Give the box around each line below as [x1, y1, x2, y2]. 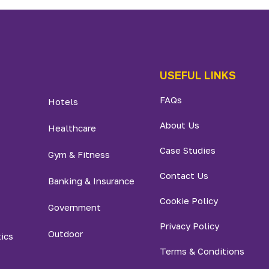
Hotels [48, 96, 79, 107]
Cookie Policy [159, 195, 218, 206]
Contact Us [159, 170, 208, 181]
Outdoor [48, 228, 83, 239]
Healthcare [48, 122, 97, 133]
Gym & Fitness [48, 149, 110, 160]
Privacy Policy [159, 220, 219, 231]
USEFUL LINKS [159, 68, 236, 82]
